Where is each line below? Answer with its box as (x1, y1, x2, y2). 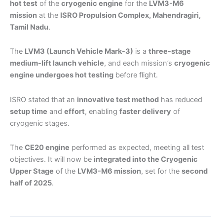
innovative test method (77, 95, 159, 104)
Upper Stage (10, 167, 54, 176)
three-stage (148, 47, 191, 56)
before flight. (113, 71, 158, 80)
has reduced (159, 95, 202, 104)
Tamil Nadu (10, 22, 48, 32)
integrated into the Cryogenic (94, 155, 198, 164)
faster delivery (119, 107, 171, 116)
